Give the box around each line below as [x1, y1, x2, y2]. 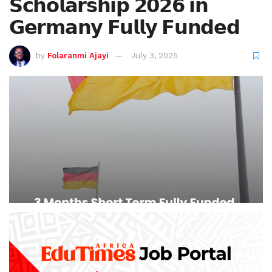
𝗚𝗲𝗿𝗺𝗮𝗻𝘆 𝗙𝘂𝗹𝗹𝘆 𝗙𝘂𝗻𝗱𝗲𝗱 [9, 15, 240, 39]
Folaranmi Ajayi [47, 51, 109, 61]
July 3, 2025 [131, 51, 178, 61]
